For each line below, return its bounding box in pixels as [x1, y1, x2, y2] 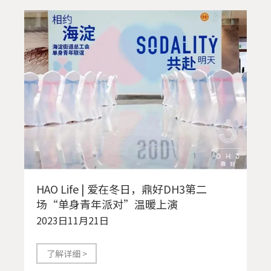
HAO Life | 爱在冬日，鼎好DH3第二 [36, 180, 207, 197]
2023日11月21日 [36, 212, 109, 227]
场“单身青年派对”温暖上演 [36, 195, 178, 212]
